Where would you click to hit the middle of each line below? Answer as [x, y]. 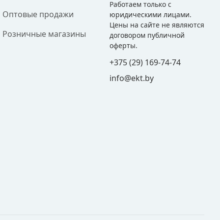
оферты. [123, 45]
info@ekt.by [131, 78]
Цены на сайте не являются [157, 25]
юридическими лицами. [150, 14]
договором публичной [147, 35]
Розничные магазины [44, 34]
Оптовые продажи [38, 14]
